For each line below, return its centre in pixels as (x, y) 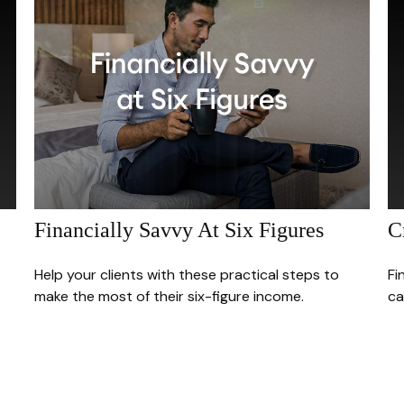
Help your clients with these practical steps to (186, 274)
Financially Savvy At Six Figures (179, 230)
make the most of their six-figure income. (169, 296)
